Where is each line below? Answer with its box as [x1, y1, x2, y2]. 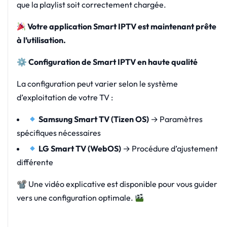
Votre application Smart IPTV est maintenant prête [27, 21, 216, 32]
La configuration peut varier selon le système [16, 79, 178, 89]
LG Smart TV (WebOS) [38, 143, 121, 154]
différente [16, 157, 53, 168]
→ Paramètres [148, 114, 203, 125]
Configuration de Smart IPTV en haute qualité [26, 57, 198, 67]
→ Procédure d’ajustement [121, 143, 218, 154]
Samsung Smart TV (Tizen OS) [38, 114, 149, 125]
